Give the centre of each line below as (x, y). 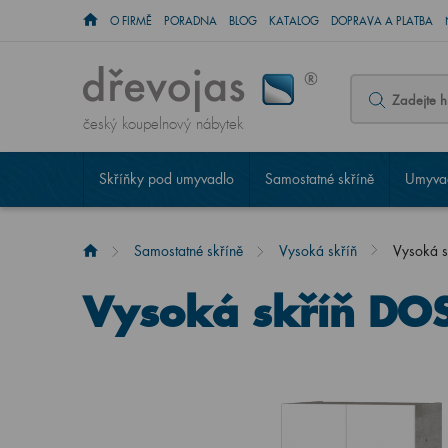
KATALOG (293, 21)
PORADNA (190, 21)
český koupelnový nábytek (162, 124)
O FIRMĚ (130, 21)
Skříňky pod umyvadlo (166, 178)
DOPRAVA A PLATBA (381, 21)
